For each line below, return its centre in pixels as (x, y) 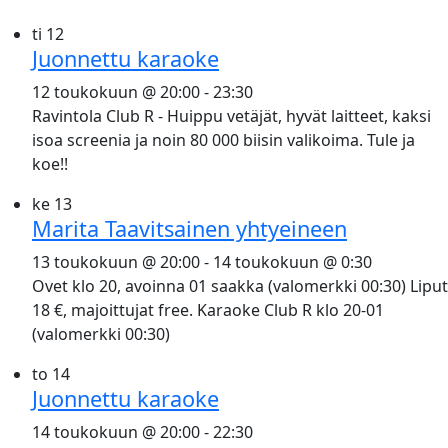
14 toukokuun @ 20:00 (116, 432)
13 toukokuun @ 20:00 (116, 262)
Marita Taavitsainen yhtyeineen (189, 229)
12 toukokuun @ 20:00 (116, 92)
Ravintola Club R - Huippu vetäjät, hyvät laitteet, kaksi (231, 116)
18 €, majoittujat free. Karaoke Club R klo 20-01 (208, 310)
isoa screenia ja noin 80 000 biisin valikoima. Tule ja (223, 140)
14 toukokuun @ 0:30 (292, 262)
